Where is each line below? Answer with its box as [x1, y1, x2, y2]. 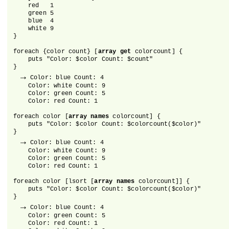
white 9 [13, 25, 54, 32]
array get [98, 48, 131, 55]
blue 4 [13, 17, 54, 25]
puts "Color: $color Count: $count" [13, 56, 153, 63]
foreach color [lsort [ [13, 178, 95, 185]
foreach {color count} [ [13, 48, 98, 55]
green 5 [13, 10, 54, 17]
